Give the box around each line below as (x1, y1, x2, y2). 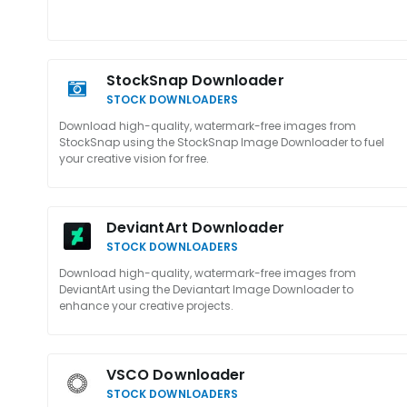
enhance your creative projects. (59, 298, 233, 313)
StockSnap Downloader (106, 70, 284, 91)
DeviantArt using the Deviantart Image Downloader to (59, 282, 353, 297)
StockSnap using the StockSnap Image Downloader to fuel (59, 134, 384, 150)
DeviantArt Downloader (106, 217, 284, 238)
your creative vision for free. (59, 151, 209, 166)
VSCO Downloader (106, 364, 246, 385)
